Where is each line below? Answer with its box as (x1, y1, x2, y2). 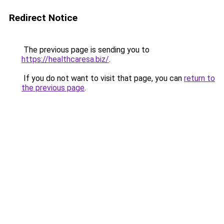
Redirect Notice (9, 12, 77, 23)
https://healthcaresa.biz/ (21, 54, 109, 64)
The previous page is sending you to (21, 45, 149, 54)
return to (184, 73, 215, 83)
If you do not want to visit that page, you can (21, 73, 184, 83)
